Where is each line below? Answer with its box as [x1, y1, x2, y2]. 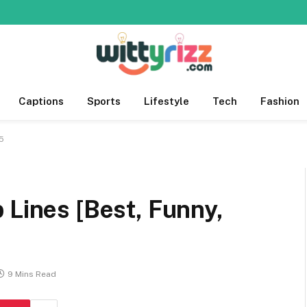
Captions [19, 95, 64, 107]
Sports [87, 95, 121, 107]
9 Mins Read [8, 269, 56, 280]
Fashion [260, 95, 299, 107]
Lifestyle [144, 95, 189, 107]
